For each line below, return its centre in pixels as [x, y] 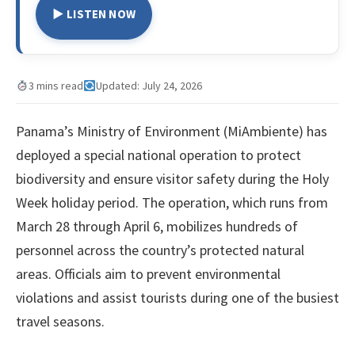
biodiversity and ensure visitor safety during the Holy [172, 178]
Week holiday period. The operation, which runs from [172, 202]
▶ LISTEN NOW [94, 14]
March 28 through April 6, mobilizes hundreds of [157, 226]
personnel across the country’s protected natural [160, 250]
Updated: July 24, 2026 [149, 85]
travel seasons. [60, 321]
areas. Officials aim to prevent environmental [148, 273]
